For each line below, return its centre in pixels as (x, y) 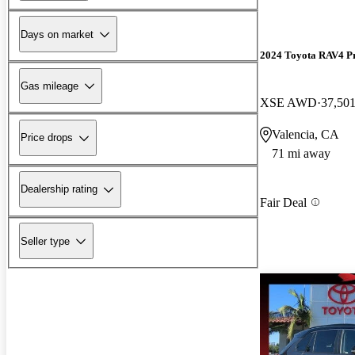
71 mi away (301, 153)
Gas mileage (50, 86)
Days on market (57, 34)
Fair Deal (283, 202)
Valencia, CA (305, 134)
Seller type (45, 241)
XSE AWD (288, 102)
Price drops (47, 138)
